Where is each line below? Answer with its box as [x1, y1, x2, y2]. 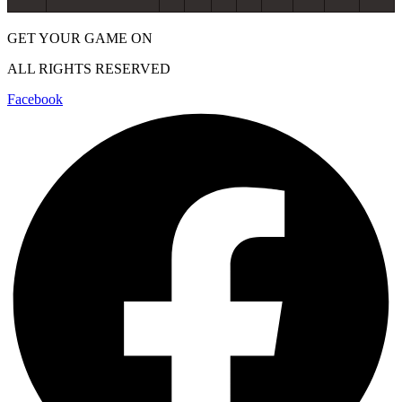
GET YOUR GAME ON [7, 30, 153, 46]
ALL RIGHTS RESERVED [7, 60, 174, 76]
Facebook [7, 91, 63, 107]
